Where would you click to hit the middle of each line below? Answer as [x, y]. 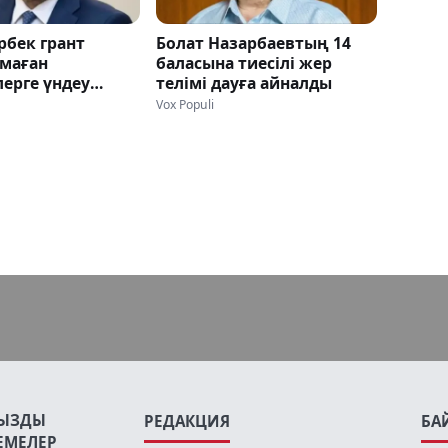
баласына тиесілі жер [243, 62]
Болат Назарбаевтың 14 [253, 42]
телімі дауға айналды [243, 82]
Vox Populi [184, 104]
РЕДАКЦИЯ [186, 421]
